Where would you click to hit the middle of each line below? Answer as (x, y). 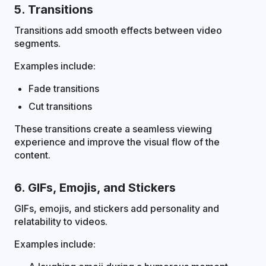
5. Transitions (54, 10)
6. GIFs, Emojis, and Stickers (95, 188)
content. (32, 155)
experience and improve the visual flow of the (117, 142)
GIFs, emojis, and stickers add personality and (117, 209)
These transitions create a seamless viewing (113, 129)
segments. (37, 44)
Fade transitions (64, 89)
